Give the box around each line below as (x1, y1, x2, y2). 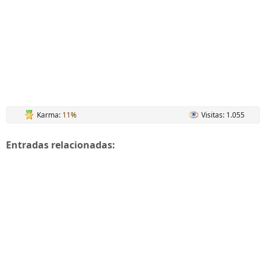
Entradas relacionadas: (6, 138, 115, 151)
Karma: (37, 110, 62, 120)
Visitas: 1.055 (201, 110, 245, 120)
